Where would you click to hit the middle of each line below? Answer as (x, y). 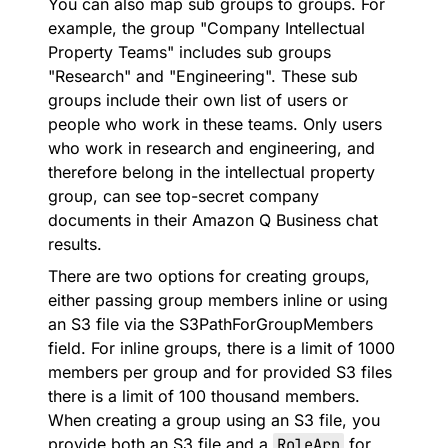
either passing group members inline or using (218, 300)
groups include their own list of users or (198, 100)
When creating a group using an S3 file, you (214, 420)
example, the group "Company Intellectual (206, 28)
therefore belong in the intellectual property (211, 172)
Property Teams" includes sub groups (189, 52)
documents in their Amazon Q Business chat (213, 220)
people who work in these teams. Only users (215, 124)
